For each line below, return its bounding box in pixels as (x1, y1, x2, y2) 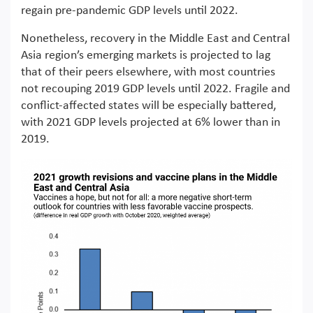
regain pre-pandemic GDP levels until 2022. (21, 3, 238, 17)
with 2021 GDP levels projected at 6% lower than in (21, 115, 280, 129)
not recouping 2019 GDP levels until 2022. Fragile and (21, 82, 290, 96)
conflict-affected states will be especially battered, (21, 99, 276, 112)
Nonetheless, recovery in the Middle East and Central (21, 31, 290, 45)
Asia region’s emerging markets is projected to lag (21, 48, 270, 62)
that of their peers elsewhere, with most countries (21, 65, 275, 79)
